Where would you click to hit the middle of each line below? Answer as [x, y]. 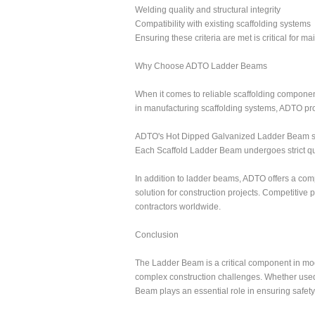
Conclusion [157, 235]
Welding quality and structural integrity [208, 10]
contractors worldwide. [178, 207]
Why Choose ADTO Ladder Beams [201, 66]
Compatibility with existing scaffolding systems [223, 24]
